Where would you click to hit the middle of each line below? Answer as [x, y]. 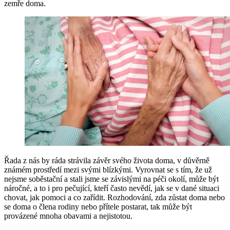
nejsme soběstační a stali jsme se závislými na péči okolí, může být [111, 179]
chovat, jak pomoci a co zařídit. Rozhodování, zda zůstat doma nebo [114, 198]
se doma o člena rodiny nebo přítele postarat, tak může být [98, 207]
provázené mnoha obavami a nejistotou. [68, 216]
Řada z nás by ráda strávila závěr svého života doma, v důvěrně [107, 161]
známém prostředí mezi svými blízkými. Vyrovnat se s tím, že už [108, 170]
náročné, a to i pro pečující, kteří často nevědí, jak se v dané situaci [112, 188]
